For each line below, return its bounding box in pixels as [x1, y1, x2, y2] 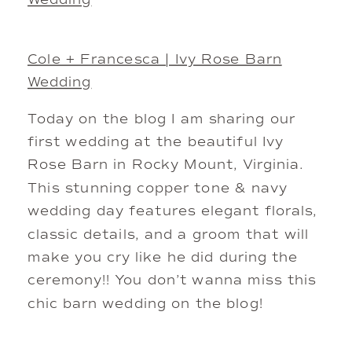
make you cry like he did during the [27, 250, 299, 267]
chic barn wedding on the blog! [27, 295, 263, 313]
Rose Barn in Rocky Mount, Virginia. [27, 157, 304, 174]
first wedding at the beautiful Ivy [27, 134, 284, 152]
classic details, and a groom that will [27, 226, 310, 244]
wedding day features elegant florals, [27, 203, 317, 221]
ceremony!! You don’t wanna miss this [27, 273, 317, 290]
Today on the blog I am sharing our [27, 111, 295, 128]
